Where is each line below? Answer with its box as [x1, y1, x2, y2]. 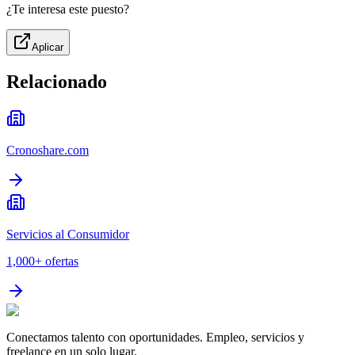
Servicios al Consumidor [6, 227, 129, 242]
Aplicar [32, 41, 63, 54]
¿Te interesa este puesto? [6, 2, 129, 17]
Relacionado [6, 71, 107, 93]
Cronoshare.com [6, 143, 89, 158]
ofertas [45, 254, 78, 269]
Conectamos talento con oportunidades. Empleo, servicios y [6, 330, 304, 345]
